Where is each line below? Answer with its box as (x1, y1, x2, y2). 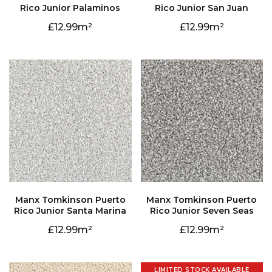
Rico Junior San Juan (155, 2, 249, 14)
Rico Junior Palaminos (20, 2, 121, 14)
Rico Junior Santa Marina (14, 205, 127, 216)
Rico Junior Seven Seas (149, 205, 254, 216)
